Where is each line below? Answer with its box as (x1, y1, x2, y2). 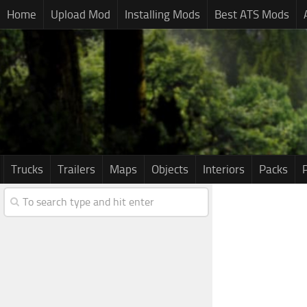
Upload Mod (51, 8, 110, 21)
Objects (151, 162, 188, 176)
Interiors (203, 162, 245, 176)
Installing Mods (125, 8, 200, 21)
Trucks (11, 162, 43, 176)
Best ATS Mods (214, 8, 289, 21)
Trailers (58, 162, 95, 176)
